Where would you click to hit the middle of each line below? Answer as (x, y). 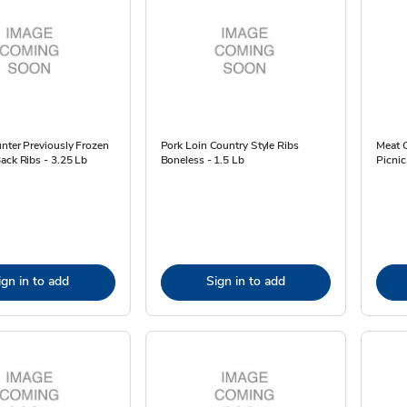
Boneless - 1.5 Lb (202, 160)
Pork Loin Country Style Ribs (229, 145)
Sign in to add (245, 281)
